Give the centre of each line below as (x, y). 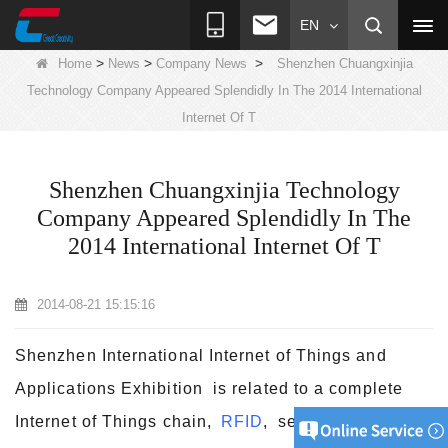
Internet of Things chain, (118, 421)
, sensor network (332, 421)
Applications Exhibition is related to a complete (209, 388)
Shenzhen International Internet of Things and (201, 355)
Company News (201, 63)
